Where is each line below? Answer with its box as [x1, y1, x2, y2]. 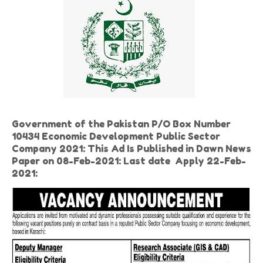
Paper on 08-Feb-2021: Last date [12, 155, 173, 167]
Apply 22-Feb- [173, 155, 246, 167]
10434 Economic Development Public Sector [12, 130, 220, 142]
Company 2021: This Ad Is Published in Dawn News [12, 143, 251, 154]
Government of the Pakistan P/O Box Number [12, 118, 231, 130]
